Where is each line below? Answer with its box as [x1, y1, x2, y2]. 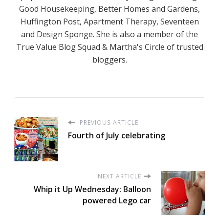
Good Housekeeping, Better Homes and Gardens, [19, 3, 200, 14]
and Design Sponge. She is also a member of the [21, 28, 198, 40]
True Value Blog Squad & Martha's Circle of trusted [16, 41, 203, 52]
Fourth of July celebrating [68, 130, 165, 141]
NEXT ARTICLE [98, 172, 141, 180]
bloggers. [92, 54, 127, 65]
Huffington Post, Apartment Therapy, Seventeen [20, 16, 199, 27]
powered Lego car [83, 195, 151, 206]
